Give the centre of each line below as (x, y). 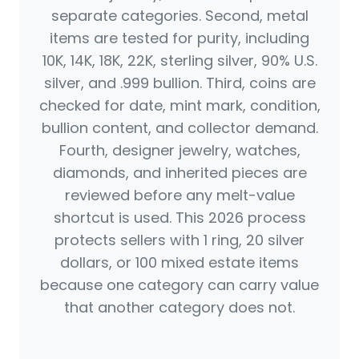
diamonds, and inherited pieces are (179, 173)
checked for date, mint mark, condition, (179, 106)
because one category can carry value (179, 285)
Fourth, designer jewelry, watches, (179, 151)
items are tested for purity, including (179, 38)
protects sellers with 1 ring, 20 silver (179, 240)
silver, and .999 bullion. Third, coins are (179, 83)
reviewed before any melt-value (179, 196)
